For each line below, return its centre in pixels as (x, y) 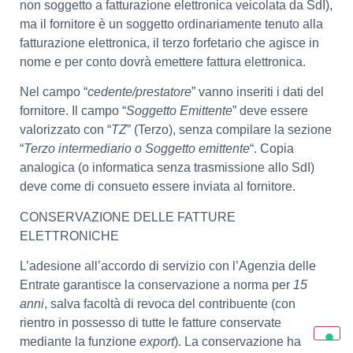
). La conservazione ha (238, 341)
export (157, 341)
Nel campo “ (54, 92)
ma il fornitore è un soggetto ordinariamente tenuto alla (171, 24)
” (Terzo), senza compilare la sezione (229, 130)
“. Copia (272, 149)
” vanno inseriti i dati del (258, 92)
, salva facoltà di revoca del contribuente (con (170, 303)
